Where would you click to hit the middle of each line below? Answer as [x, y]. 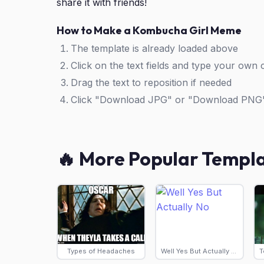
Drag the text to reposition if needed [151, 82]
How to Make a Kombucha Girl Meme [149, 30]
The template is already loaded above [154, 48]
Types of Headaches [101, 251]
